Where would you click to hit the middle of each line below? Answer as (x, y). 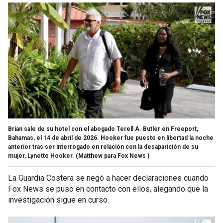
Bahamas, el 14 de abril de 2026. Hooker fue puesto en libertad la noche (111, 138)
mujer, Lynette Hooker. (41, 156)
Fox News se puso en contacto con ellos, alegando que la (108, 189)
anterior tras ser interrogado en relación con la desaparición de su (103, 147)
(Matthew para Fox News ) (112, 156)
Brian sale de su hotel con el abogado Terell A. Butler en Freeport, (103, 129)
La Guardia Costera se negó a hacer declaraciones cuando (108, 178)
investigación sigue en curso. (58, 200)
